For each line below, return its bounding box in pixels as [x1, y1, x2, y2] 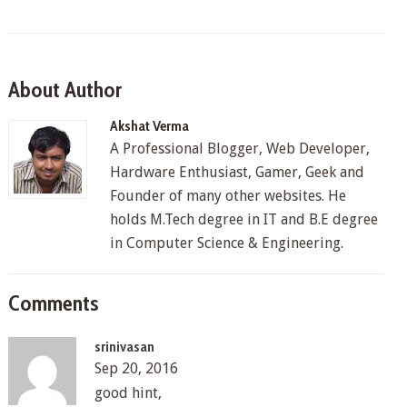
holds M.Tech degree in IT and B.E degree [109, 210, 378, 228]
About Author [7, 75, 122, 103]
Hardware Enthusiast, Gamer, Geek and [109, 163, 364, 181]
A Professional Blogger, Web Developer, [109, 139, 370, 157]
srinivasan [94, 337, 154, 355]
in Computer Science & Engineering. [109, 233, 343, 252]
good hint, [94, 383, 162, 402]
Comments [7, 289, 98, 316]
